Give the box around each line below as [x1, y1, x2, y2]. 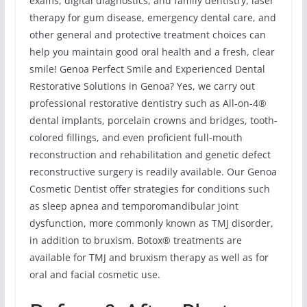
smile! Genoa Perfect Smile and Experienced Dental [29, 62, 265, 76]
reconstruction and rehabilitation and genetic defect [29, 148, 271, 162]
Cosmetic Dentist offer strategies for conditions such [29, 182, 270, 196]
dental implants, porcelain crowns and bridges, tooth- [29, 114, 278, 127]
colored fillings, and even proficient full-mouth [29, 131, 243, 145]
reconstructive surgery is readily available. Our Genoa [29, 165, 277, 179]
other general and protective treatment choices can [29, 28, 266, 42]
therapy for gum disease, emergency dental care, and [29, 11, 276, 25]
